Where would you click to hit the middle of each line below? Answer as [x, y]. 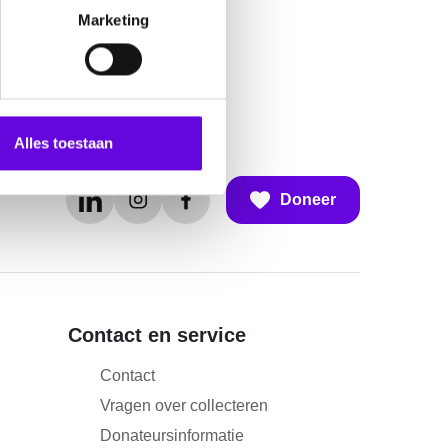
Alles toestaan [63, 143]
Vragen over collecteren [184, 406]
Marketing [113, 20]
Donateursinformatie [172, 436]
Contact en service [157, 335]
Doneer [308, 199]
